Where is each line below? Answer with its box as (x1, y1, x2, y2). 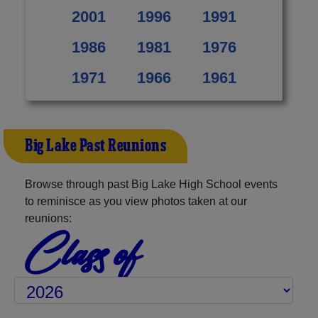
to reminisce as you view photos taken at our (25, 194, 247, 207)
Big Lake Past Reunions (25, 134, 166, 158)
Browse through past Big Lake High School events (25, 177, 278, 190)
